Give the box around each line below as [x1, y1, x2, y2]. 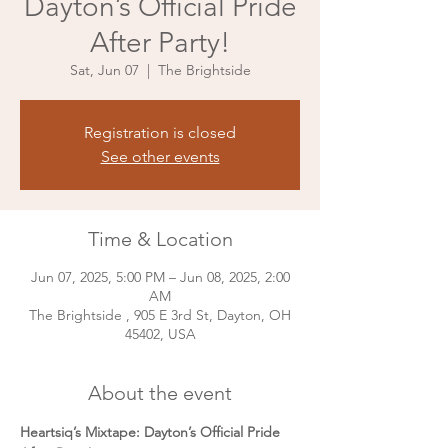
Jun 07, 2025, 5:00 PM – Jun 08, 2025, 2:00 [30, 267, 290, 286]
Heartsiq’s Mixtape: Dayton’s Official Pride [20, 422, 284, 441]
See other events [100, 146, 220, 166]
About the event [88, 380, 232, 405]
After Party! [90, 25, 230, 59]
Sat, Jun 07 [69, 60, 139, 79]
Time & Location [87, 226, 233, 251]
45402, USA [124, 324, 196, 343]
